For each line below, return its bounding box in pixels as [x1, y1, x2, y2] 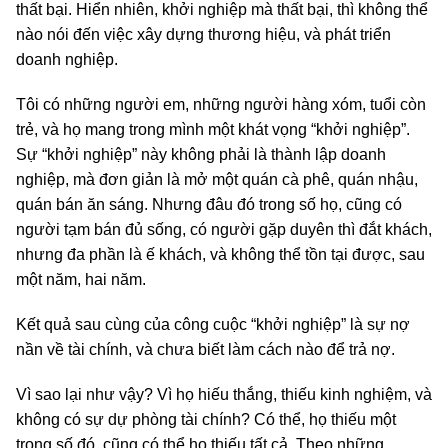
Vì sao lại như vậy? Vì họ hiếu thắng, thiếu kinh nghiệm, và [16, 386, 432, 404]
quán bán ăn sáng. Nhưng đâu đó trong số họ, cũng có [16, 196, 402, 214]
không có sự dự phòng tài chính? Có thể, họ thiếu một [16, 411, 396, 429]
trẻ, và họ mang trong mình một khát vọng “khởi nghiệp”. [16, 121, 410, 139]
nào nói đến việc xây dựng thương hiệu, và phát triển [16, 26, 391, 44]
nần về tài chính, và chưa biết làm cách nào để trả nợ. [16, 341, 395, 359]
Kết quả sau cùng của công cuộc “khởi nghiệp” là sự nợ [16, 316, 410, 334]
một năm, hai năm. [16, 271, 146, 289]
